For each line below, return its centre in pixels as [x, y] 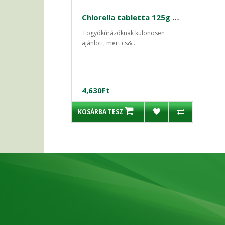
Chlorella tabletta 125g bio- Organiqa [176, 17]
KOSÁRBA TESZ [100, 112]
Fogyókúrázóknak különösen [123, 33]
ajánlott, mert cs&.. [108, 43]
